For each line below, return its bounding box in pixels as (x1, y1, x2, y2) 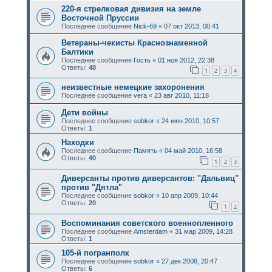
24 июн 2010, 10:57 (161, 117, 219, 125)
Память (133, 147, 157, 155)
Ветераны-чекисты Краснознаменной (61, 38, 208, 47)
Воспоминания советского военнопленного (61, 218, 233, 228)
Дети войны (61, 108, 108, 118)
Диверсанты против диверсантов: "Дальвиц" (61, 173, 239, 183)
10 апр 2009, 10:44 (161, 191, 218, 199)
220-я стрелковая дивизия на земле (61, 4, 201, 13)
